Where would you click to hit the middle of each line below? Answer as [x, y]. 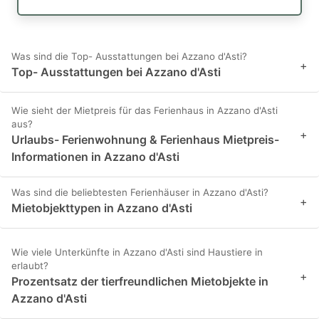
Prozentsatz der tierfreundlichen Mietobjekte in [140, 282]
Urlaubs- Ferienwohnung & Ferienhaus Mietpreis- [145, 140]
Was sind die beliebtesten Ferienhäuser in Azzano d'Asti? [140, 193]
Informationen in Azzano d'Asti [95, 157]
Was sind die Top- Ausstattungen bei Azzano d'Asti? [129, 57]
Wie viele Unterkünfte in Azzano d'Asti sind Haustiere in [137, 252]
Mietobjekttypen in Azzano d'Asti [102, 208]
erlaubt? [30, 266]
